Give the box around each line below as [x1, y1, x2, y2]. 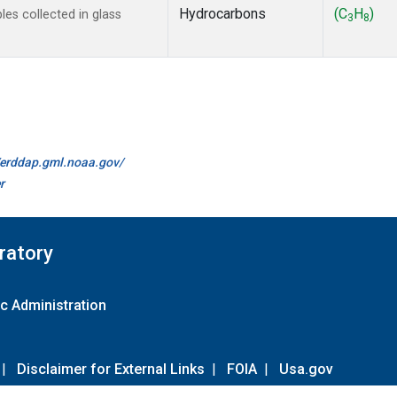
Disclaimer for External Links [17, 360, 205, 378]
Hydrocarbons [179, 5, 266, 23]
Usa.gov [279, 360, 333, 378]
